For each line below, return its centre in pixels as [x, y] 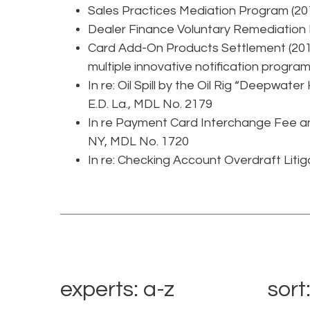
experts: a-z [117, 289]
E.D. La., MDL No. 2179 [150, 104]
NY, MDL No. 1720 [138, 141]
